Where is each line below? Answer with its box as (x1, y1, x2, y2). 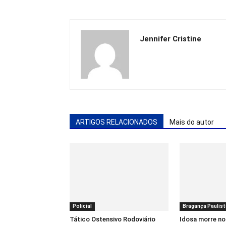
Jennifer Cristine (140, 34, 201, 43)
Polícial (73, 203, 92, 209)
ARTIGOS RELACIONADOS (76, 118, 157, 126)
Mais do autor (169, 118, 214, 126)
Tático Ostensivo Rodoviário (70, 215, 155, 223)
